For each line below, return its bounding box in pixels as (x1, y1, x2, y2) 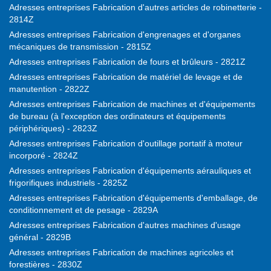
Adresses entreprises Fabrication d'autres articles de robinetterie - (9, 2, 262, 13)
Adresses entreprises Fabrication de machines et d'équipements (9, 99, 255, 109)
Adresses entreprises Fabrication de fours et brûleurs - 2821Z (9, 57, 246, 67)
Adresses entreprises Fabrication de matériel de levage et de (9, 72, 243, 82)
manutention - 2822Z (9, 84, 90, 94)
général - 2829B (9, 232, 71, 243)
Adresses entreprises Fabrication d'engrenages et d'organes (9, 30, 241, 40)
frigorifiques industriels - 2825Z (9, 178, 128, 188)
